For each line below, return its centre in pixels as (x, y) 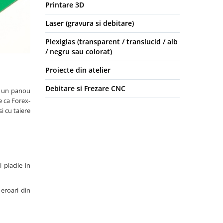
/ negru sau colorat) (79, 52)
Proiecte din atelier (78, 70)
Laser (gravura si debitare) (90, 23)
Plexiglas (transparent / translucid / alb (111, 42)
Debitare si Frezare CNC (85, 88)
